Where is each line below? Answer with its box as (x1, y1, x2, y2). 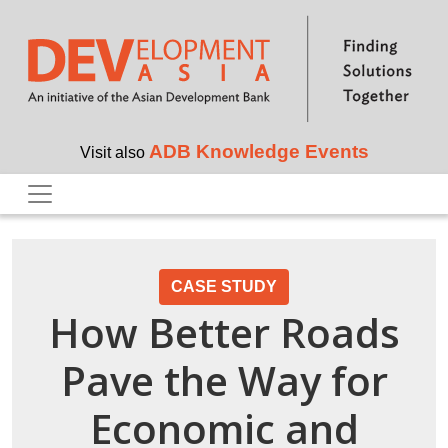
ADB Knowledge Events (148, 141, 369, 163)
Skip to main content (222, 3, 356, 20)
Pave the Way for (60, 353, 388, 409)
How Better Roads (48, 305, 400, 361)
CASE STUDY (171, 278, 277, 296)
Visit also (79, 144, 149, 162)
